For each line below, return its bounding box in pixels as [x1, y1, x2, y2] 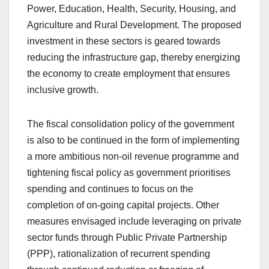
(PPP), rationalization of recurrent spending [27, 248, 210, 259]
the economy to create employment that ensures [27, 68, 230, 79]
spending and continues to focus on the [27, 183, 193, 194]
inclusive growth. [27, 84, 98, 95]
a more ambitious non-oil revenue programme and [27, 151, 239, 162]
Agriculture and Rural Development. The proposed [27, 19, 241, 30]
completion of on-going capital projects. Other [27, 199, 219, 210]
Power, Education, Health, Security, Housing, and [27, 3, 236, 14]
